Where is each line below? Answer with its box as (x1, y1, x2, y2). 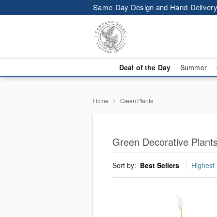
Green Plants (120, 96, 153, 105)
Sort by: (112, 160, 138, 170)
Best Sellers (140, 160, 179, 170)
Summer (180, 62, 207, 72)
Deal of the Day (119, 62, 170, 72)
